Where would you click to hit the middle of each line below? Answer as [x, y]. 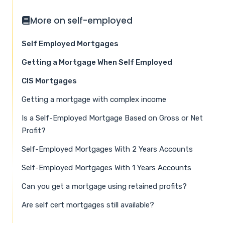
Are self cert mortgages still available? [88, 205]
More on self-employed [81, 20]
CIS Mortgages [49, 81]
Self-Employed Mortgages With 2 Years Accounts [107, 149]
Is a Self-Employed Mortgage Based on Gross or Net [112, 118]
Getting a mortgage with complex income [94, 99]
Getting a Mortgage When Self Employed [97, 62]
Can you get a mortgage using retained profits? [104, 186]
